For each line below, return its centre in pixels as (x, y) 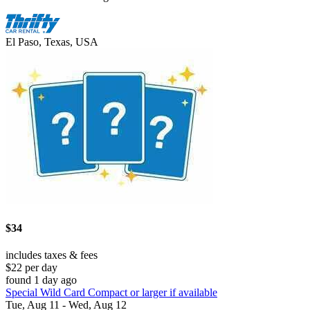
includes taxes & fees (52, 255)
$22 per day (31, 267)
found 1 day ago (41, 280)
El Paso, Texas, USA (52, 42)
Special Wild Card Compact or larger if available (111, 292)
